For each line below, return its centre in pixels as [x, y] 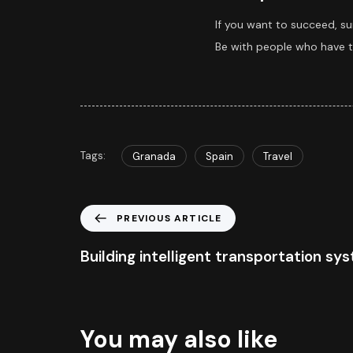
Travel [277, 156]
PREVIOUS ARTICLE [169, 218]
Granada [154, 156]
